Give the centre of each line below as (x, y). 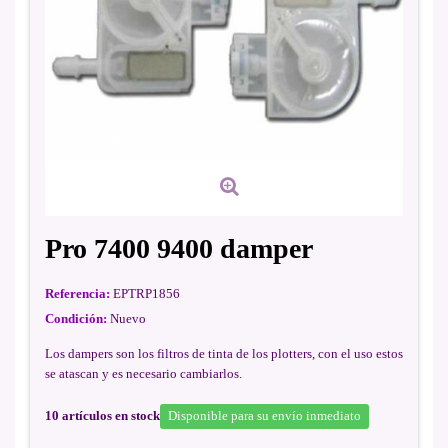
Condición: (76, 318)
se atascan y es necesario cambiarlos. (143, 373)
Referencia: (77, 293)
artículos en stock (111, 415)
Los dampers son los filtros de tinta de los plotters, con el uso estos (224, 353)
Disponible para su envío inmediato (264, 415)
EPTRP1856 (146, 293)
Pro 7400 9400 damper (179, 248)
